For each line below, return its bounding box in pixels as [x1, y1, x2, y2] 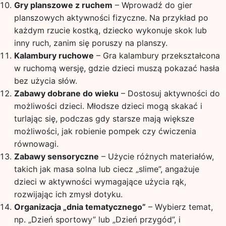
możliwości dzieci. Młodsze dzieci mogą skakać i [14, 101, 202, 111]
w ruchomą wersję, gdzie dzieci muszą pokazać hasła [14, 63, 219, 73]
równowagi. [14, 139, 59, 149]
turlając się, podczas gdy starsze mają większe [14, 114, 194, 124]
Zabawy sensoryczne [14, 151, 99, 161]
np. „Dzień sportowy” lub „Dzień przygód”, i [14, 214, 181, 224]
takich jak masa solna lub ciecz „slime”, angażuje [14, 164, 199, 174]
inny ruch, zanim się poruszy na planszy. [14, 38, 167, 48]
